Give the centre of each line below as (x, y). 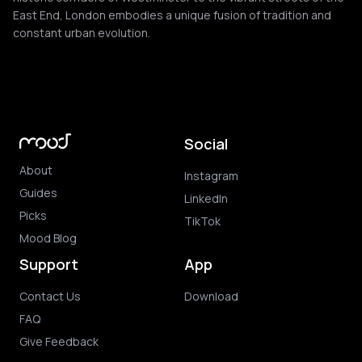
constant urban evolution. (82, 33)
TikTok (202, 221)
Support (49, 264)
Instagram (211, 176)
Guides (38, 192)
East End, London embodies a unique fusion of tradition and (172, 15)
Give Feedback (59, 341)
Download (211, 296)
